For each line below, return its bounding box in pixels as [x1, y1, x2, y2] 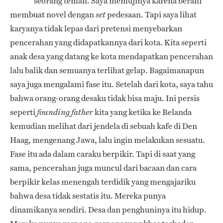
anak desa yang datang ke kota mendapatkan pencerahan [10, 51, 213, 63]
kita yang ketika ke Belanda [93, 107, 192, 118]
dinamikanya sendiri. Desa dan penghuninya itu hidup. [10, 204, 207, 216]
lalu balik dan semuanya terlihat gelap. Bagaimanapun [10, 65, 204, 77]
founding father [37, 108, 93, 117]
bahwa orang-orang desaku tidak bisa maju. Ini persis [10, 93, 200, 105]
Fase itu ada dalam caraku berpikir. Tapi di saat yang [10, 148, 195, 160]
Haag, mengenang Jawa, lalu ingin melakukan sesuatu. [10, 134, 205, 146]
